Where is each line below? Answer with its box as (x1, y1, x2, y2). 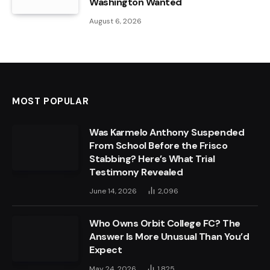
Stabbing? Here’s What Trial (89, 152, 215, 166)
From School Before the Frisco (89, 139, 228, 152)
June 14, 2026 (89, 186, 137, 196)
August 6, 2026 (89, 16, 142, 27)
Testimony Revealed (89, 166, 183, 179)
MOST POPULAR (12, 95, 89, 108)
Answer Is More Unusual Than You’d (89, 230, 250, 243)
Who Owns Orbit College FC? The (89, 217, 240, 230)
